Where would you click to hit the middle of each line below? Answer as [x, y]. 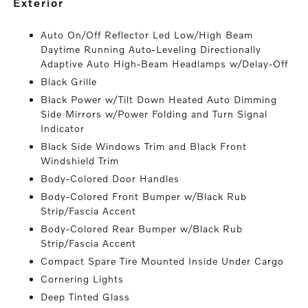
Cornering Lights [82, 279]
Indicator [63, 128]
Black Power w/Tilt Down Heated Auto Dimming [159, 99]
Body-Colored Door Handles [110, 178]
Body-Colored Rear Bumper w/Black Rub [142, 229]
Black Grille [69, 81]
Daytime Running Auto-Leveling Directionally [151, 49]
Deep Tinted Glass [86, 297]
